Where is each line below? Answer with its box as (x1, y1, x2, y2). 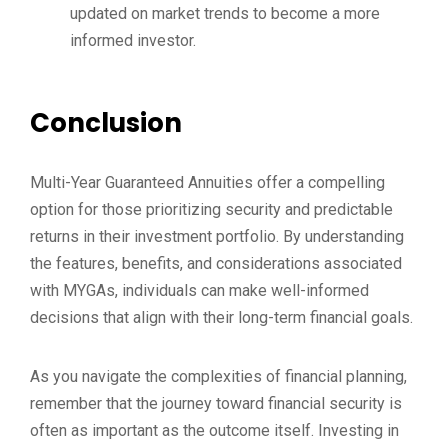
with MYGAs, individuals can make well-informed (30, 281, 369, 300)
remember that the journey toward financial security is (30, 394, 402, 413)
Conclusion (30, 105, 182, 141)
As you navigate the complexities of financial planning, (30, 367, 407, 386)
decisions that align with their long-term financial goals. (30, 308, 413, 327)
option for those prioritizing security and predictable (30, 200, 393, 219)
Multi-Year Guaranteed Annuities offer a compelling (30, 173, 385, 192)
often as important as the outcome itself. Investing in (30, 421, 399, 440)
